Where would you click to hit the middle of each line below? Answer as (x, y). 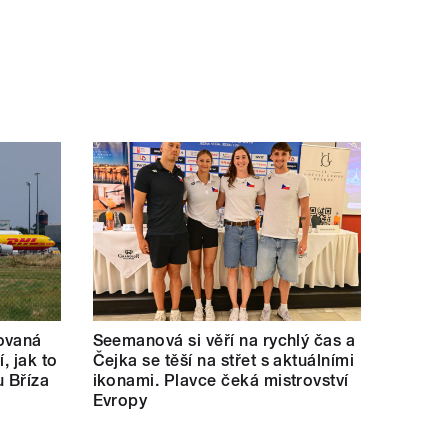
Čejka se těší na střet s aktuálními (223, 360)
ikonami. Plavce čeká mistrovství (220, 380)
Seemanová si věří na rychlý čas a (224, 340)
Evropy (120, 400)
